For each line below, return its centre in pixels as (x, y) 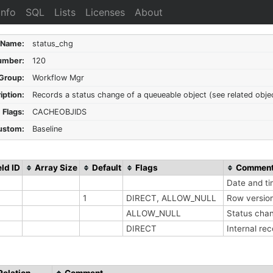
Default (107, 167)
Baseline (47, 129)
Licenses (105, 12)
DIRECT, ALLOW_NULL (172, 198)
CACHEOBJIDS (60, 112)
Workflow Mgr (58, 78)
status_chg (52, 44)
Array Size (56, 167)
